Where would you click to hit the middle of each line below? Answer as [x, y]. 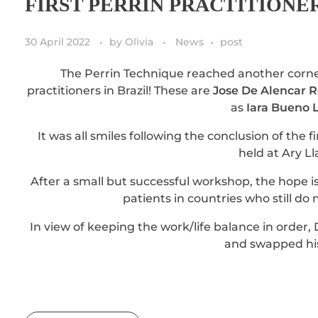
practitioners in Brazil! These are [120, 91]
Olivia [141, 42]
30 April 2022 [57, 42]
